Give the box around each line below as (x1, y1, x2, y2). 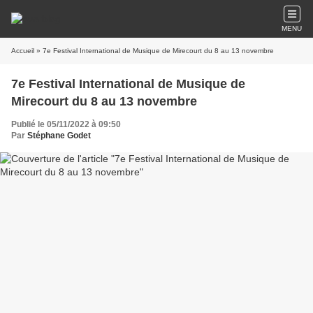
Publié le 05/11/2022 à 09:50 (11, 119, 121, 129)
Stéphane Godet (27, 131, 91, 140)
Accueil (11, 47, 34, 54)
